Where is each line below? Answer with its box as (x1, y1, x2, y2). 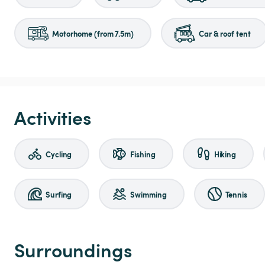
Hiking (214, 148, 237, 160)
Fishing (130, 148, 156, 160)
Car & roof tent (198, 27, 251, 39)
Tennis (225, 188, 247, 200)
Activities (14, 104, 92, 131)
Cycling (46, 148, 72, 160)
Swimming (130, 188, 167, 200)
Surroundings (14, 236, 132, 263)
